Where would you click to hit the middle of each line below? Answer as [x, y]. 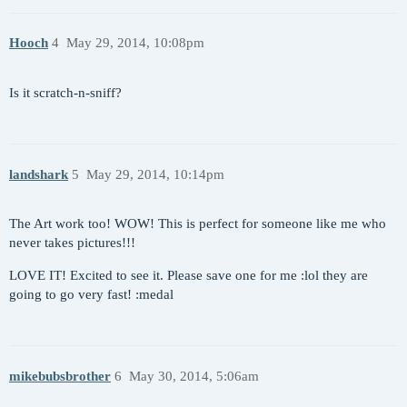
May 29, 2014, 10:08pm [135, 43]
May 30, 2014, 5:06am [194, 376]
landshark [39, 174]
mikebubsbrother [60, 376]
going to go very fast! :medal [91, 295]
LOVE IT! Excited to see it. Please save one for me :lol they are [189, 276]
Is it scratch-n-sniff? [65, 93]
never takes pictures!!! [72, 243]
